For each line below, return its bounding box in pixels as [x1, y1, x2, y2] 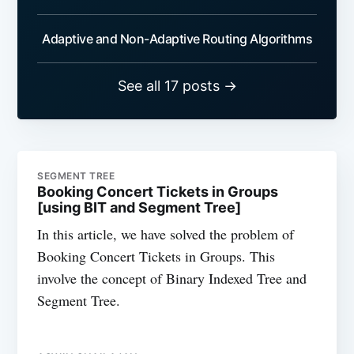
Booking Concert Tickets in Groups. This [37, 247, 276, 266]
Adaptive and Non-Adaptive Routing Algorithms [42, 31, 312, 47]
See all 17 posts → [117, 77, 237, 95]
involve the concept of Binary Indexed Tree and [37, 269, 307, 288]
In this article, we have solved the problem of [37, 224, 295, 244]
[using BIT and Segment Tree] [37, 199, 242, 217]
